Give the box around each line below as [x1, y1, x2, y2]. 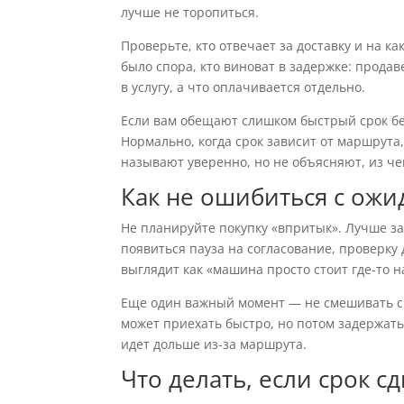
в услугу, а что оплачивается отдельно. [121, 78, 366, 96]
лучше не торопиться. [121, 4, 260, 21]
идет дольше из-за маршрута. [121, 335, 308, 353]
